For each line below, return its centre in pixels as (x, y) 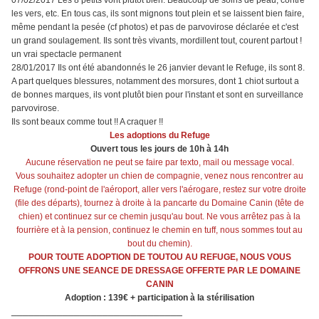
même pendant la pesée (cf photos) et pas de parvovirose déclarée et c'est (155, 27)
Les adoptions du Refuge (159, 136)
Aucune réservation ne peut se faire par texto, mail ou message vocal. (159, 163)
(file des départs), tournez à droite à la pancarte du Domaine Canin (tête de (159, 203)
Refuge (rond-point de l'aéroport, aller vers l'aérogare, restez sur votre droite (159, 190)
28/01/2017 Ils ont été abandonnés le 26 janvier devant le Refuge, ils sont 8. (158, 68)
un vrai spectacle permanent (66, 54)
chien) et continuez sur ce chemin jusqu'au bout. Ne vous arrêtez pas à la (159, 217)
